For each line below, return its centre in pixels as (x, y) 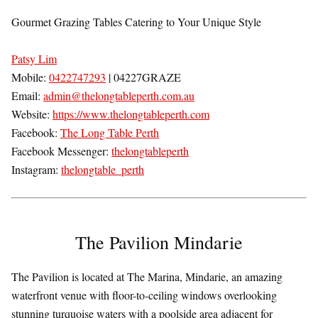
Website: (32, 114)
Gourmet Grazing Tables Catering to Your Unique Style (136, 22)
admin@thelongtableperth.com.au (119, 96)
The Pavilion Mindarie (159, 242)
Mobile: (30, 77)
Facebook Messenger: (61, 151)
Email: (27, 96)
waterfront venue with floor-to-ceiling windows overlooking (144, 295)
